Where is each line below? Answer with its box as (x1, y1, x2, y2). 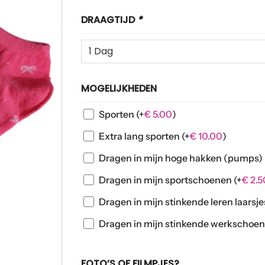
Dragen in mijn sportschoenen (98, 174, 234, 186)
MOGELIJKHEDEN (80, 81, 157, 95)
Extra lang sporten (98, 130, 182, 143)
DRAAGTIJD (80, 12, 137, 27)
